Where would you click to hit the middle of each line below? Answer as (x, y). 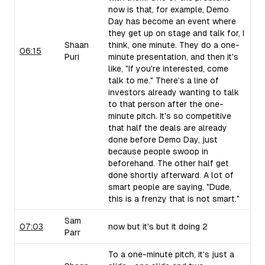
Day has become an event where (172, 21)
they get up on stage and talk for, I (176, 33)
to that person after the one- (166, 104)
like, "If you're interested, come (168, 69)
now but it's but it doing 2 (158, 227)
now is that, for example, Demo (169, 9)
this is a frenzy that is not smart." (174, 199)
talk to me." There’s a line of (164, 80)
